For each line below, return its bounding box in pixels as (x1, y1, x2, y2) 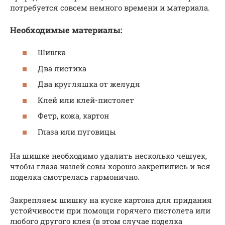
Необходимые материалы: (10, 24, 123, 35)
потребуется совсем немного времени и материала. (10, 2, 210, 13)
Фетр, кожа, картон (38, 110, 109, 121)
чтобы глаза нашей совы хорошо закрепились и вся (10, 161, 210, 171)
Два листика (38, 63, 86, 73)
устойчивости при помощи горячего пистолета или (10, 205, 210, 215)
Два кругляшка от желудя (38, 79, 140, 89)
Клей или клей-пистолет (38, 94, 134, 105)
